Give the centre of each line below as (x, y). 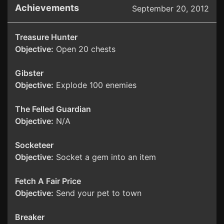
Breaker (30, 217)
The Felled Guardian (53, 109)
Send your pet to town (97, 193)
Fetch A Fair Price (48, 181)
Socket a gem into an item (105, 157)
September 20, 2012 (170, 9)
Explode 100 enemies (95, 85)
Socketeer (34, 145)
